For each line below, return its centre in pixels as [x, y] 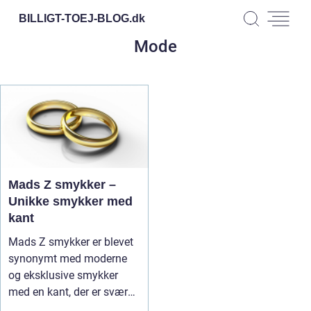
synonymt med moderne [68, 259]
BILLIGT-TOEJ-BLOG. [75, 18]
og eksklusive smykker [63, 275]
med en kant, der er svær [68, 292]
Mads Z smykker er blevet [71, 242]
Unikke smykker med [70, 201]
